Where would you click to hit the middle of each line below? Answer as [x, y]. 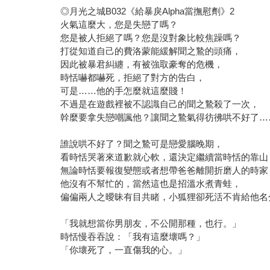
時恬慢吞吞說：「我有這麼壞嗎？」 [133, 237]
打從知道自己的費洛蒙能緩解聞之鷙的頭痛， [151, 51]
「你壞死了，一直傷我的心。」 [124, 250]
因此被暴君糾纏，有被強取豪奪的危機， [142, 64]
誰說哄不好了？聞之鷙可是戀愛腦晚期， [142, 144]
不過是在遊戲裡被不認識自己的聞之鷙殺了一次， [160, 104]
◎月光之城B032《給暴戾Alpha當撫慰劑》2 [148, 11]
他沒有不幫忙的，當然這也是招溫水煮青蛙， [151, 184]
